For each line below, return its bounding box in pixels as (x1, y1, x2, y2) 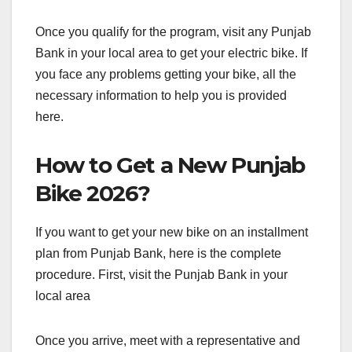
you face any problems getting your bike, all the (35, 68, 296, 82)
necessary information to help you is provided (35, 89, 287, 103)
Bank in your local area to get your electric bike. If (35, 46, 307, 60)
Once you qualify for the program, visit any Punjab (35, 25, 311, 39)
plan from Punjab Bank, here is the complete (35, 247, 281, 261)
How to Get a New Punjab (35, 152, 305, 179)
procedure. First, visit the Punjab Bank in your (35, 268, 288, 282)
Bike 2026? (35, 180, 150, 207)
